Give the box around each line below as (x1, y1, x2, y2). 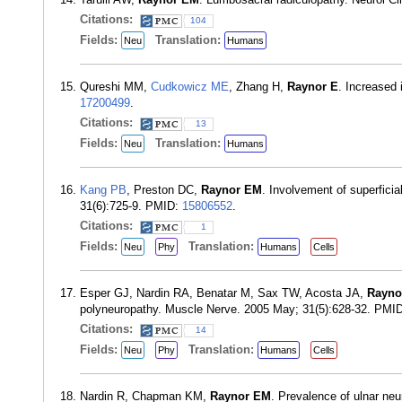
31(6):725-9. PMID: (80, 199, 182, 213)
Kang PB (80, 183, 127, 197)
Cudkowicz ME (151, 80, 229, 93)
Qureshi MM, (80, 80, 151, 93)
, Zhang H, (229, 80, 287, 93)
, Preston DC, (127, 183, 201, 197)
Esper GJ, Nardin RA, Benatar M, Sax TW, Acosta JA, (80, 286, 367, 300)
